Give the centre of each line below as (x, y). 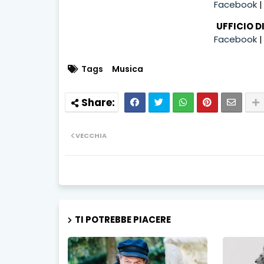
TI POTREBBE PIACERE (123, 219)
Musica (127, 69)
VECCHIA (91, 135)
